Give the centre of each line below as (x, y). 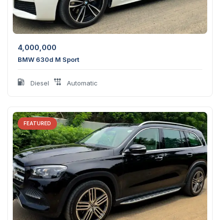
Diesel (39, 83)
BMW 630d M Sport (48, 59)
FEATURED (37, 123)
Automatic (81, 83)
